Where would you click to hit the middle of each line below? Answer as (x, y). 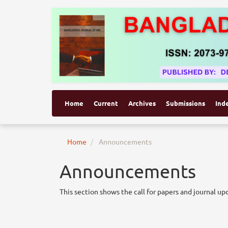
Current (106, 103)
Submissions (186, 103)
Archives (142, 103)
